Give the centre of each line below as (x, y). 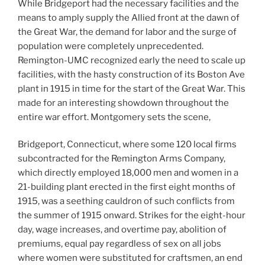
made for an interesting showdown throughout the (123, 103)
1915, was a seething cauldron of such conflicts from (126, 201)
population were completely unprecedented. (111, 46)
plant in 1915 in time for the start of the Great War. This (132, 88)
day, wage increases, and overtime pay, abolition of (122, 230)
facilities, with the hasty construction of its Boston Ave (131, 74)
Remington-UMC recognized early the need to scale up (132, 60)
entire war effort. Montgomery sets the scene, (114, 117)
